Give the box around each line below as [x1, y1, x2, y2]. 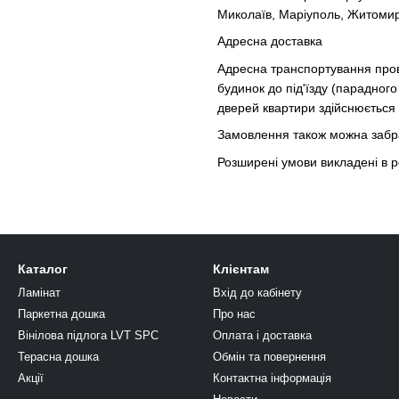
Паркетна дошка [18, 307, 105, 321]
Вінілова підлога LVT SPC [18, 329, 159, 342]
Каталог [18, 262, 68, 276]
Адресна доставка [217, 34, 322, 49]
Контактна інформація [213, 371, 331, 385]
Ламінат [18, 286, 61, 299]
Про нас [213, 307, 256, 321]
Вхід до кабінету [213, 286, 302, 299]
